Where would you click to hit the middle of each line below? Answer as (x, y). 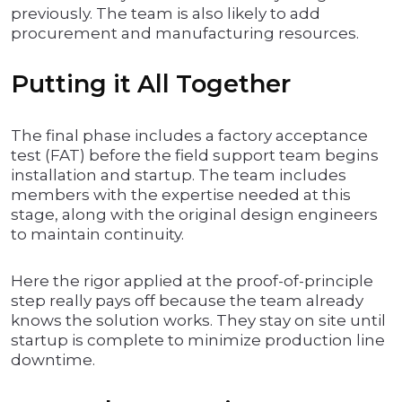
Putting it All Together (151, 84)
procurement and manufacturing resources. (185, 34)
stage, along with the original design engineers (194, 215)
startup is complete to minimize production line (198, 341)
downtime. (53, 360)
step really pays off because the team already (187, 301)
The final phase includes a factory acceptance (189, 136)
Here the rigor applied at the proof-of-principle (192, 281)
